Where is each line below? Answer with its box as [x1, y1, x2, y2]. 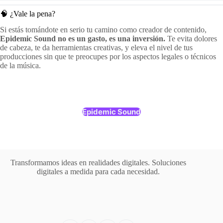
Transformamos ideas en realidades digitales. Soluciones [10, 158, 186, 167]
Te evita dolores [165, 34, 217, 43]
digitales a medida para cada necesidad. [36, 167, 160, 176]
